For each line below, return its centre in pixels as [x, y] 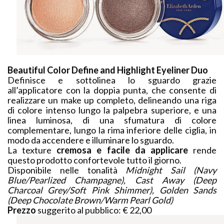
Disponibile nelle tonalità [67, 170]
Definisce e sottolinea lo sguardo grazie [112, 80]
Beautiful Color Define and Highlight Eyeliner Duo [108, 70]
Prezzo [22, 210]
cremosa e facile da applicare [122, 150]
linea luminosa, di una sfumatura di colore [112, 120]
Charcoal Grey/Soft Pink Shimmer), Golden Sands [112, 190]
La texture [32, 150]
